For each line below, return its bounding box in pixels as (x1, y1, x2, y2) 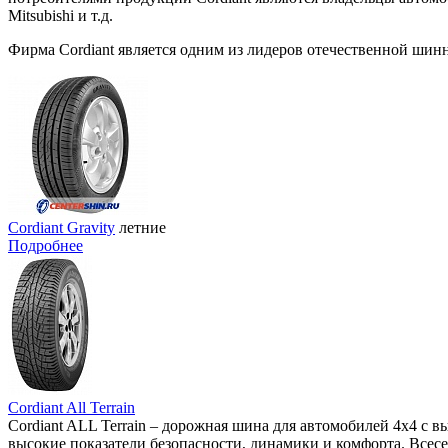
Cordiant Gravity (8, 218, 115, 236)
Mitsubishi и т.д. (8, 6, 113, 24)
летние (119, 218, 166, 236)
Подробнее (8, 236, 83, 254)
